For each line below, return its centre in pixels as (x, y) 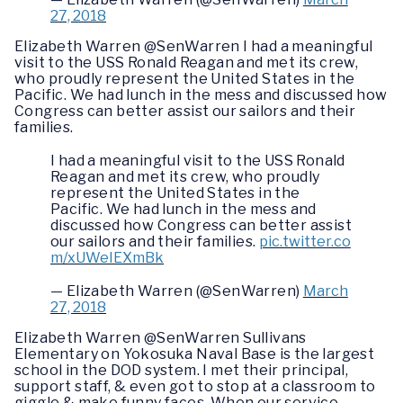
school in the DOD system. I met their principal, (182, 371)
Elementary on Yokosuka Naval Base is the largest (195, 354)
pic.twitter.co (304, 241)
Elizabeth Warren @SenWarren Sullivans (161, 338)
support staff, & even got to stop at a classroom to (195, 387)
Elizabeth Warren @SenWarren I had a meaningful (194, 46)
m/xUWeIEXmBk (107, 257)
